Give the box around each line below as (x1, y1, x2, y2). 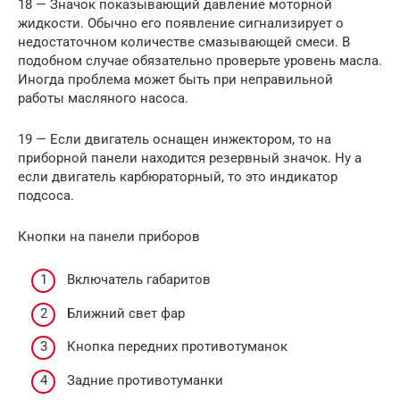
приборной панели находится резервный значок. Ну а (18, 149, 362, 166)
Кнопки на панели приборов (18, 228, 200, 245)
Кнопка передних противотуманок (67, 338, 287, 355)
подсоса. (18, 187, 74, 204)
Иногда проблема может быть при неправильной (18, 71, 333, 87)
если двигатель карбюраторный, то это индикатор (18, 168, 337, 185)
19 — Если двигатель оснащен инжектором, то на (18, 130, 331, 147)
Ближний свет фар (67, 304, 185, 321)
